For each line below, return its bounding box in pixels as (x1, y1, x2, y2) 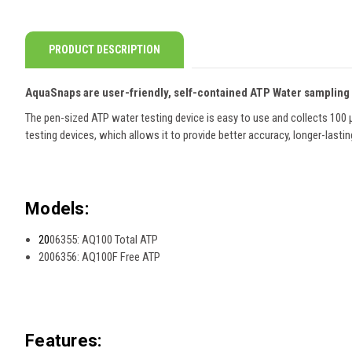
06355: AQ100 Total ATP (49, 232, 159, 247)
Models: (25, 198, 89, 218)
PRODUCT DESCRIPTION (49, 42, 160, 56)
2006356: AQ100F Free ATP (38, 249, 161, 264)
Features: (25, 330, 102, 350)
